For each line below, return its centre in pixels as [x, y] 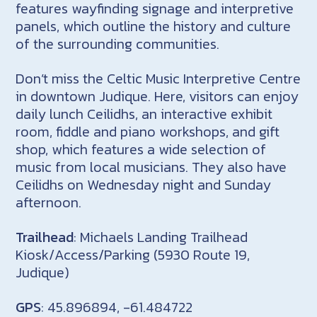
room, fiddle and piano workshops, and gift [148, 131]
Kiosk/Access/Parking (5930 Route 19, [133, 254]
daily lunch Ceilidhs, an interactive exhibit [144, 114]
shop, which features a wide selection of [141, 149]
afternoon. [49, 202]
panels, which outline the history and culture [154, 26]
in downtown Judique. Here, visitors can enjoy [157, 96]
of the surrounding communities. [118, 44]
